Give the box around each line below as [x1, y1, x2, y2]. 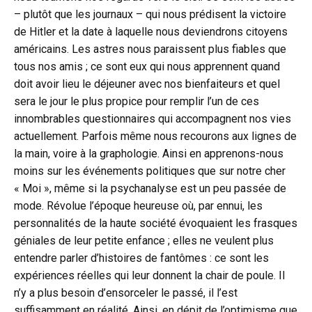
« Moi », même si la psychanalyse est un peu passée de [14, 182, 286, 196]
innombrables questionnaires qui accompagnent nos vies [14, 112, 291, 126]
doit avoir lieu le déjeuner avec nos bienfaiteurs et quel [14, 77, 280, 91]
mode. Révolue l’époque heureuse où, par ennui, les [14, 199, 263, 213]
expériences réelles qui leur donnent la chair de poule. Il [14, 269, 285, 283]
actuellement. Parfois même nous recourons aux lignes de [14, 130, 297, 143]
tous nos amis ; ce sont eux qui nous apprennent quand [14, 60, 280, 74]
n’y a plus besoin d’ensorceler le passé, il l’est [14, 286, 237, 300]
